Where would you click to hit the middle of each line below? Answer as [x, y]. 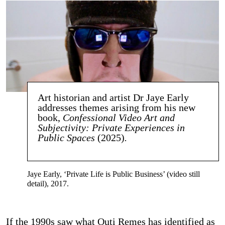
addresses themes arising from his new [117, 107]
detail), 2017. [48, 183]
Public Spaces [68, 137]
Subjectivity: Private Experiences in [111, 127]
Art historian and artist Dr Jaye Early [114, 97]
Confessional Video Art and [119, 117]
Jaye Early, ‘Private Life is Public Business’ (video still [114, 174]
